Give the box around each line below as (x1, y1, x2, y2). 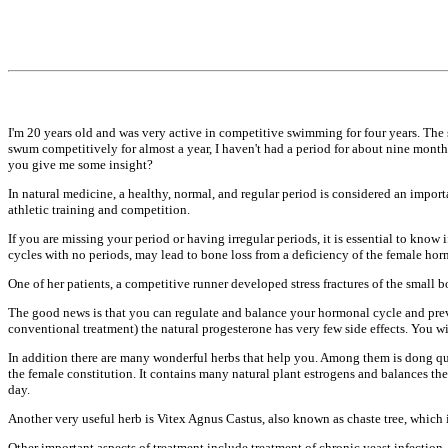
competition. (121, 202, 190, 217)
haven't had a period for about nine (222, 141, 413, 156)
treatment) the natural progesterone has (83, 321, 296, 336)
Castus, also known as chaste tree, (226, 411, 410, 426)
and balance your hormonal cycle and (222, 305, 428, 320)
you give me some (8, 157, 109, 172)
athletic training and (8, 202, 121, 217)
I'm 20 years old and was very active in (8, 125, 219, 140)
